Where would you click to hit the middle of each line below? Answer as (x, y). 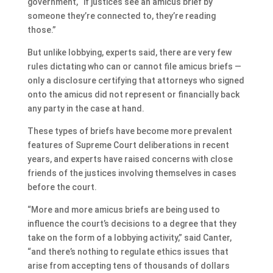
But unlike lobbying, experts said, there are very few (129, 52)
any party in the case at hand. (86, 108)
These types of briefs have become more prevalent (129, 131)
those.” (41, 30)
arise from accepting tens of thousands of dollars (128, 265)
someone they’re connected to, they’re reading (121, 16)
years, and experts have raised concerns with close (130, 159)
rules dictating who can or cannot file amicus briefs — (134, 66)
